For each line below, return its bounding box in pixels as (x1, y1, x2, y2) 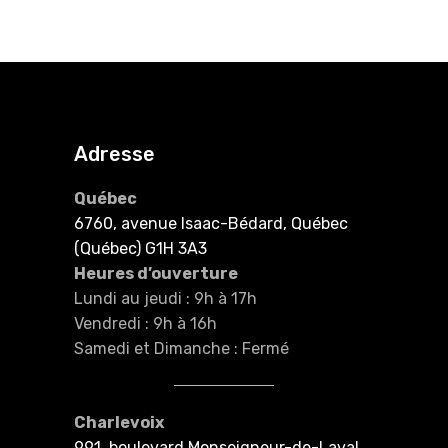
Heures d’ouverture (74, 263, 238, 283)
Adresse (74, 141, 155, 166)
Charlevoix (74, 412, 164, 432)
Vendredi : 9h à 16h (74, 313, 217, 333)
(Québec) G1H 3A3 (74, 238, 207, 258)
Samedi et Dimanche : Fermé (74, 338, 289, 358)
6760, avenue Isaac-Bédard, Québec (74, 213, 348, 233)
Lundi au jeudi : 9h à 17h (74, 288, 257, 308)
